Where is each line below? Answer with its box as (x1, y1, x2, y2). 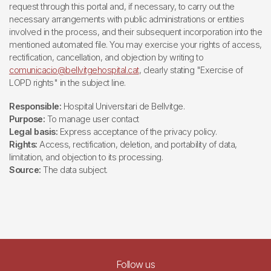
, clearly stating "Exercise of (139, 64, 243, 75)
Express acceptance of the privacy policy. (57, 126, 217, 137)
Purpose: (9, 113, 45, 124)
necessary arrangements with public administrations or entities (9, 13, 244, 24)
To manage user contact (45, 113, 139, 124)
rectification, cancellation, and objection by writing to (9, 51, 203, 62)
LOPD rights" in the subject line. (9, 77, 126, 88)
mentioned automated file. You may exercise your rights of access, (9, 39, 262, 50)
